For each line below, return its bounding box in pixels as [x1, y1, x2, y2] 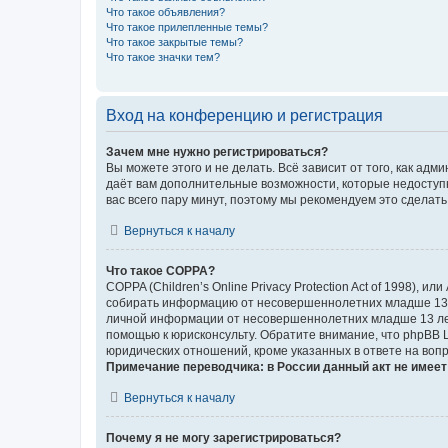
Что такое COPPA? [106, 263, 215, 278]
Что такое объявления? [106, 5, 225, 18]
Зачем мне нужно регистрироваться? [106, 144, 328, 159]
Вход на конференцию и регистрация [106, 106, 383, 124]
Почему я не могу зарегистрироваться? [106, 430, 341, 445]
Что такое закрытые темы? [106, 35, 243, 48]
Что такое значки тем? [106, 50, 220, 63]
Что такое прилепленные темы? [106, 20, 268, 33]
